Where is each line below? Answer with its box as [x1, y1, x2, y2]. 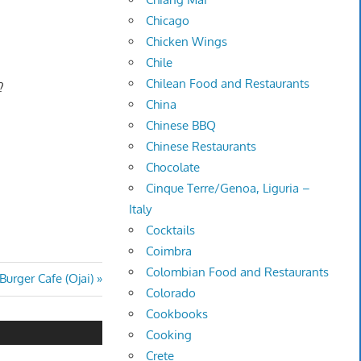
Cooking [146, 327, 193, 343]
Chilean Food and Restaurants [146, 76, 310, 92]
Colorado [146, 285, 197, 301]
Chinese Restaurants [146, 139, 257, 155]
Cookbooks [146, 306, 209, 322]
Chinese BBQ [146, 118, 217, 134]
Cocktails [146, 222, 196, 239]
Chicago [146, 13, 190, 29]
